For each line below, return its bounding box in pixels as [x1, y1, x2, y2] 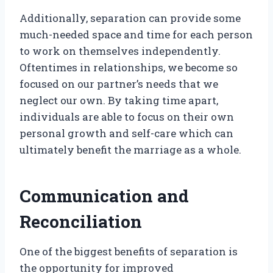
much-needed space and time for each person [19, 27, 253, 42]
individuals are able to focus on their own [19, 110, 234, 124]
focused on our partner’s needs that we [19, 77, 218, 91]
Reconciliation [19, 210, 142, 233]
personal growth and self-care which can [19, 126, 233, 141]
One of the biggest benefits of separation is [19, 244, 238, 259]
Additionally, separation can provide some [19, 11, 241, 26]
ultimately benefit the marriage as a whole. [19, 143, 241, 157]
